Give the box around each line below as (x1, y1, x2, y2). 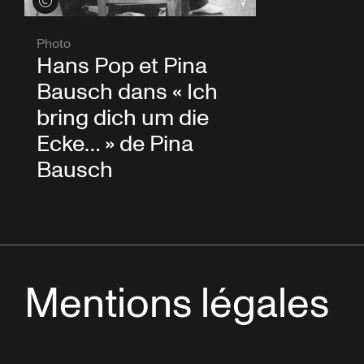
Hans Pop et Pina (37, 50, 207, 82)
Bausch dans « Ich (37, 76, 218, 108)
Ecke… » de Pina (37, 128, 193, 160)
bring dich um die (37, 102, 209, 134)
